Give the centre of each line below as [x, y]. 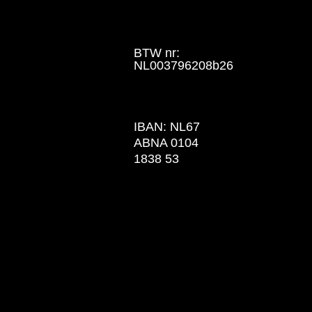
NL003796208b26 [183, 66]
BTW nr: [156, 53]
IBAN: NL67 [167, 127]
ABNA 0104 [166, 143]
